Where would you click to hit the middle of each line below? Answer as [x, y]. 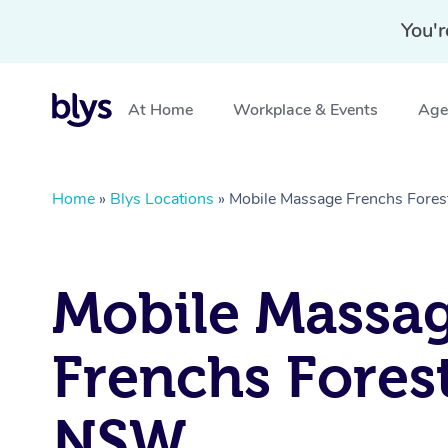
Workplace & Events [305, 110]
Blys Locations [162, 199]
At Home [160, 110]
